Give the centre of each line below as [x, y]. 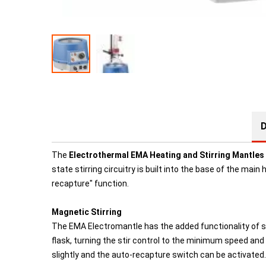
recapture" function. [90, 183]
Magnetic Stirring [87, 212]
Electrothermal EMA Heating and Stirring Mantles [167, 155]
